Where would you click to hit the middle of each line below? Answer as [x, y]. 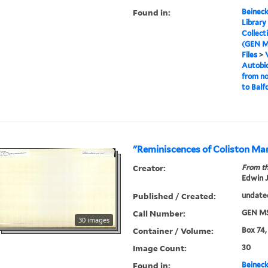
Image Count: [160, 248]
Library [254, 23]
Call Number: [159, 214]
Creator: [150, 168]
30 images [94, 220]
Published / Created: [175, 196]
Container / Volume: [173, 231]
